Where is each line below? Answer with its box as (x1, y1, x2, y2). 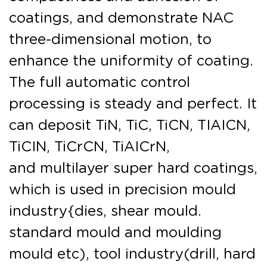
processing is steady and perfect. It (9, 97, 257, 111)
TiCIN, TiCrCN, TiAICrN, (9, 140, 170, 154)
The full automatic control (9, 76, 190, 90)
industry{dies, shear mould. (9, 204, 201, 219)
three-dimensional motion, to (9, 33, 212, 47)
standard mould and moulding (9, 226, 222, 240)
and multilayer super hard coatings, (9, 162, 257, 176)
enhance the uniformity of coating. (9, 54, 253, 69)
